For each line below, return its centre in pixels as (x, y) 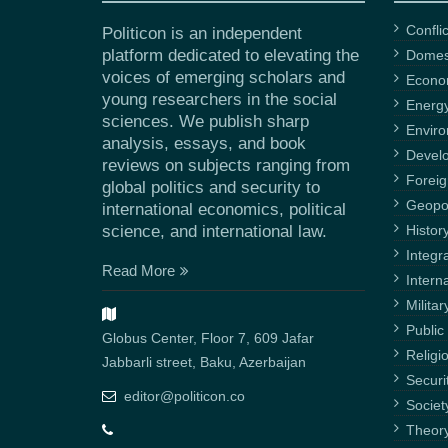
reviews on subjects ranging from (226, 166)
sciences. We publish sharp (205, 122)
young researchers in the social (219, 100)
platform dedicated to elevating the (230, 56)
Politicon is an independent (202, 34)
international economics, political (224, 210)
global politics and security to (211, 188)
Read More (138, 271)
